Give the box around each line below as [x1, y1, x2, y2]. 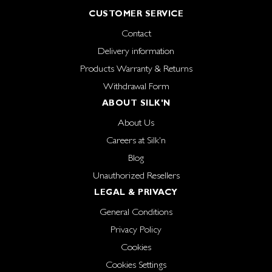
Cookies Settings [106, 259, 166, 271]
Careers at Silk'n [106, 134, 166, 146]
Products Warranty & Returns [80, 63, 192, 75]
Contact [121, 27, 151, 39]
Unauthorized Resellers [92, 169, 180, 182]
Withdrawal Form [103, 80, 169, 92]
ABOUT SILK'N [101, 98, 171, 108]
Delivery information [98, 45, 174, 57]
